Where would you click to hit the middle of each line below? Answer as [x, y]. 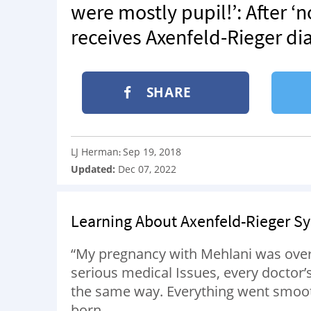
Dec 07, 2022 [147, 169]
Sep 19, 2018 [152, 151]
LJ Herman [95, 151]
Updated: [94, 169]
